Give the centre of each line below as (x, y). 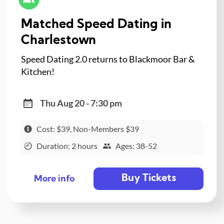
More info (54, 179)
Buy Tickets (148, 179)
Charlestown (81, 41)
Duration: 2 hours (67, 146)
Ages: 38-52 (136, 146)
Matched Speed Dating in (96, 25)
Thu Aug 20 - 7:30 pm (81, 103)
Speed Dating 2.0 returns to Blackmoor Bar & (108, 59)
